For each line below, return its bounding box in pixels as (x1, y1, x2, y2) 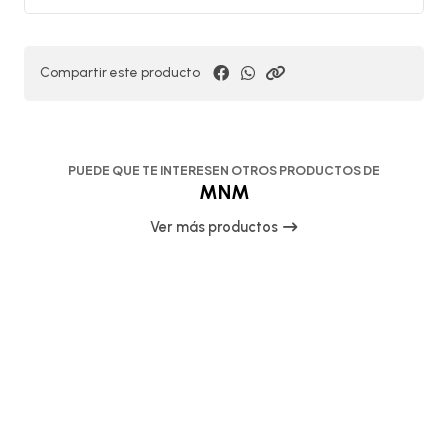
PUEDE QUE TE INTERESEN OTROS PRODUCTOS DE (68, 162, 380, 178)
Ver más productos (149, 218, 281, 237)
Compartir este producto (40, 64, 200, 81)
